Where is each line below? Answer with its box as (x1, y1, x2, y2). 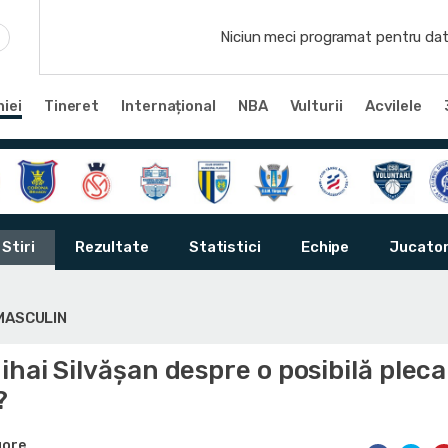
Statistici (188, 238, 261, 256)
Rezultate (74, 238, 149, 256)
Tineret (43, 96, 100, 115)
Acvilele (364, 96, 422, 115)
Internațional (121, 96, 216, 115)
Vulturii (289, 96, 343, 115)
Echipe (300, 238, 350, 256)
